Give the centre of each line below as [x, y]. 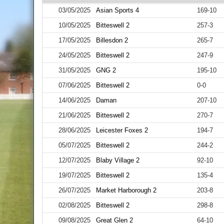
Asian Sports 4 [118, 10]
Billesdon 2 [112, 40]
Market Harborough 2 [126, 190]
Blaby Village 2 [118, 160]
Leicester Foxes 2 [122, 130]
